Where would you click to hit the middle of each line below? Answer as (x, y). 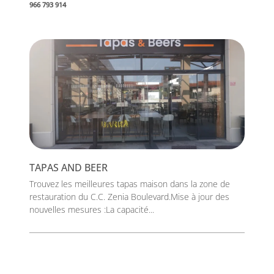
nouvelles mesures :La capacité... (92, 209)
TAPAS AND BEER (68, 168)
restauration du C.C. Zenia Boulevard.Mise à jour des (129, 197)
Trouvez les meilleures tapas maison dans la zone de (130, 184)
